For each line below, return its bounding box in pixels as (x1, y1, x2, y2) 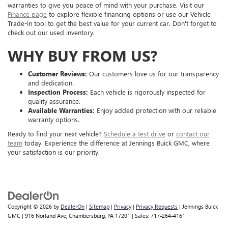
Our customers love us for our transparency (87, 69, 219, 78)
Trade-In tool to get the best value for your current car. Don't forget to (8, 18, 217, 27)
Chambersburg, (67, 211, 106, 219)
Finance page (8, 9, 47, 18)
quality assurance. (28, 96, 80, 105)
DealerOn (61, 202, 84, 210)
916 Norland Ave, (23, 211, 67, 219)
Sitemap (89, 202, 109, 210)
